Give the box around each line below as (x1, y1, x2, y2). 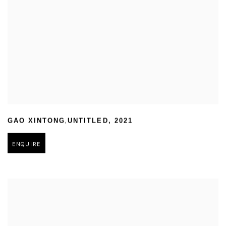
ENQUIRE (12, 141, 41, 148)
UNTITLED (68, 118, 108, 125)
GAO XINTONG (8, 118, 66, 125)
